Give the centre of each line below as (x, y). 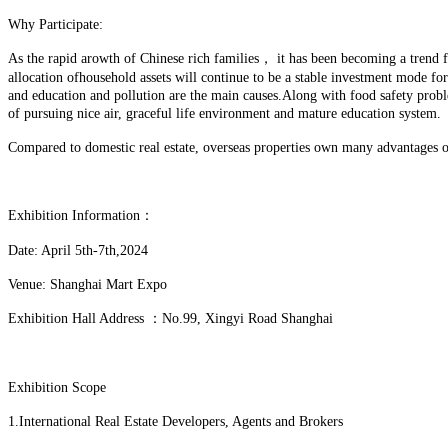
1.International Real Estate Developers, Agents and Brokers (175, 421)
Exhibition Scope (57, 387)
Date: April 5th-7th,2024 (78, 250)
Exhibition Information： (81, 215)
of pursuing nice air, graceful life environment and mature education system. (224, 113)
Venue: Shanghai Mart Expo (87, 284)
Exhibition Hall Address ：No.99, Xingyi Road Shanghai (170, 318)
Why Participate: (55, 24)
